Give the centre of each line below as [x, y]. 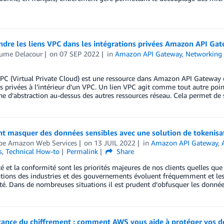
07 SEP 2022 [80, 54]
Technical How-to [32, 151]
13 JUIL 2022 [115, 143]
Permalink [82, 151]
